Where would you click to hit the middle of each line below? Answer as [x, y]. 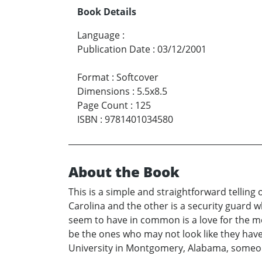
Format [93, 77]
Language [99, 35]
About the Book [124, 172]
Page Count [103, 106]
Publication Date [114, 49]
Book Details [107, 12]
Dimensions [104, 92]
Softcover [137, 77]
